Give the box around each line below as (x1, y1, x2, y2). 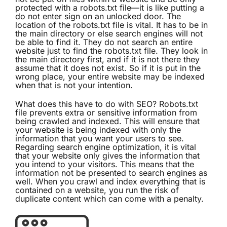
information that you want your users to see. (15, 133, 184, 144)
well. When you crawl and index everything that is (15, 176, 205, 187)
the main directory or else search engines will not (15, 28, 203, 39)
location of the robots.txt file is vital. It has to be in (15, 20, 208, 30)
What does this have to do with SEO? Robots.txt (15, 99, 198, 109)
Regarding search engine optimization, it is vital (15, 142, 196, 153)
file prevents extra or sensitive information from (15, 107, 197, 118)
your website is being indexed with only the (15, 125, 181, 135)
